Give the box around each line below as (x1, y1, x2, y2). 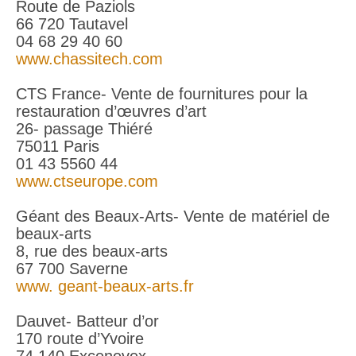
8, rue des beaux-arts (16, 242, 168, 260)
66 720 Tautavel (16, 15, 128, 33)
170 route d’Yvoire (16, 330, 144, 347)
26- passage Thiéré (16, 120, 153, 137)
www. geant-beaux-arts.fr (16, 277, 194, 295)
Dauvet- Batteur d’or (16, 312, 159, 330)
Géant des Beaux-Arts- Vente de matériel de (16, 207, 330, 225)
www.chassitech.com (16, 50, 163, 68)
